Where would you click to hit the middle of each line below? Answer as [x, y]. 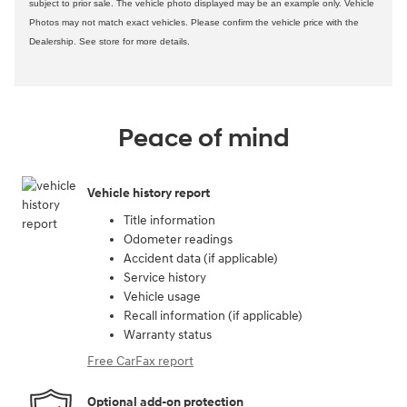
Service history [165, 277]
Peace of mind [203, 138]
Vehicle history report [149, 194]
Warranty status [168, 334]
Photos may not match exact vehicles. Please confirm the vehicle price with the [194, 22]
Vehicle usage [162, 296]
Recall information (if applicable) [213, 315]
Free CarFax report [140, 361]
